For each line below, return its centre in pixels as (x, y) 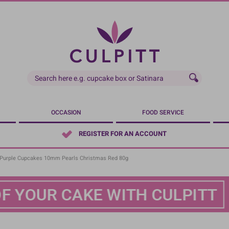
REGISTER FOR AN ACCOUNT (122, 134)
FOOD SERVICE (163, 112)
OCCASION (66, 112)
